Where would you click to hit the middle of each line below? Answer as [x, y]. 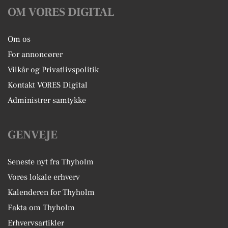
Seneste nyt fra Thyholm [51, 162]
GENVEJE [33, 135]
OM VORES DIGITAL [61, 12]
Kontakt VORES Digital [48, 85]
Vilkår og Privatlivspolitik [53, 69]
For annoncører [35, 54]
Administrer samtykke [47, 100]
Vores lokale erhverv [44, 177]
